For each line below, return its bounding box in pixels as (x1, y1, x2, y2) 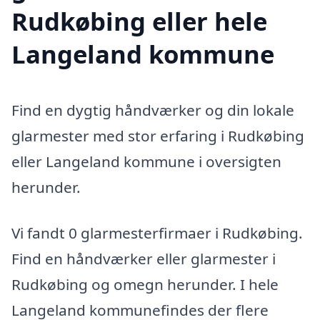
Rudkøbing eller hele (11, 4, 267, 39)
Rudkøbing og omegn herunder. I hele (11, 274, 279, 295)
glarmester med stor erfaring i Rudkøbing (11, 126, 304, 146)
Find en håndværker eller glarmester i (11, 249, 276, 269)
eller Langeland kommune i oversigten (11, 151, 281, 172)
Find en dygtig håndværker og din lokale (11, 100, 294, 121)
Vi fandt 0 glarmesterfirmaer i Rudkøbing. (11, 223, 303, 244)
